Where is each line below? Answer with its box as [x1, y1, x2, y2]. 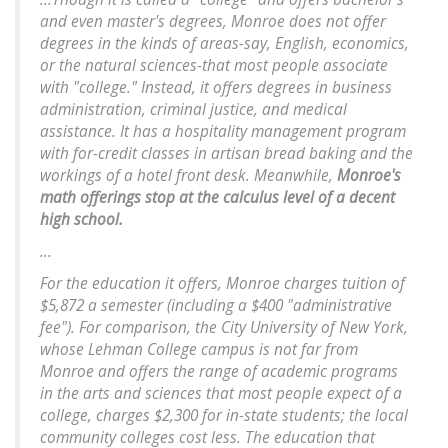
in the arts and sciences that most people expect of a [40, 383, 402, 405]
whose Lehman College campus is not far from [40, 339, 358, 361]
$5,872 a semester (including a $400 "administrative [40, 295, 392, 317]
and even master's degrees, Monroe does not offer [40, 11, 386, 33]
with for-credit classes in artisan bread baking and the [40, 143, 413, 165]
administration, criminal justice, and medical [40, 99, 347, 121]
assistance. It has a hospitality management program [40, 121, 406, 143]
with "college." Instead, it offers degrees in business [40, 77, 392, 99]
